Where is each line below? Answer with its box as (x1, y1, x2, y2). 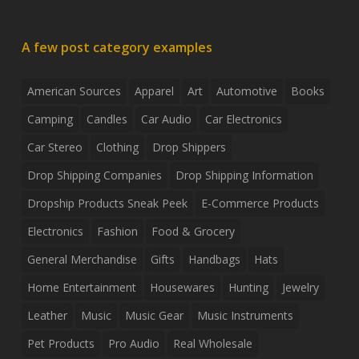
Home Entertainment (26, 280, 136, 296)
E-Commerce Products (200, 196, 319, 212)
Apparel (134, 83, 174, 99)
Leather (26, 308, 67, 324)
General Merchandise (26, 252, 137, 268)
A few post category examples (21, 38, 212, 57)
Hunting (228, 280, 268, 296)
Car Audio (140, 111, 192, 127)
